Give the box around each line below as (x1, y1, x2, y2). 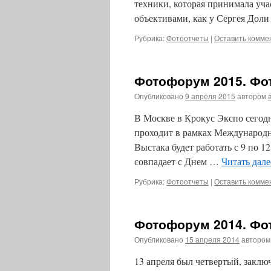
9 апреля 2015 (185, 91, 235, 101)
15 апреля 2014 (185, 234, 240, 244)
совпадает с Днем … (134, 155, 221, 168)
